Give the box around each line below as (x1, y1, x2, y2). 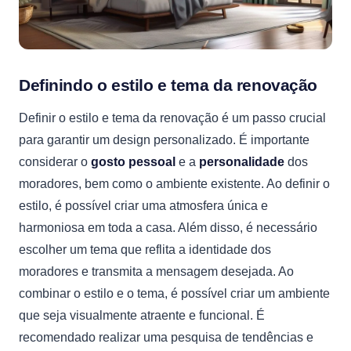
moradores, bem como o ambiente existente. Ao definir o (19, 177, 330, 190)
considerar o (19, 155, 91, 168)
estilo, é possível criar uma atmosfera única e (19, 199, 268, 212)
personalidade (199, 155, 284, 168)
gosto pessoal (91, 155, 175, 168)
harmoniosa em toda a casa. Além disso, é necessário (19, 221, 317, 234)
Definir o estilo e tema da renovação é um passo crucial (19, 111, 326, 125)
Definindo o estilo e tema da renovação (19, 76, 318, 94)
